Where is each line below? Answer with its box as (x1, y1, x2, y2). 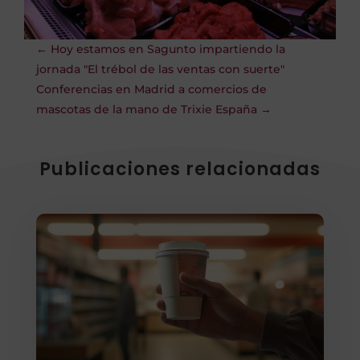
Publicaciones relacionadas (39, 156, 321, 182)
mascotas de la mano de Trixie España (35, 101, 257, 117)
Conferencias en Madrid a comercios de (35, 81, 267, 96)
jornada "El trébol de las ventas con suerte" (35, 61, 284, 76)
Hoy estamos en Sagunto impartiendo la (50, 41, 285, 56)
